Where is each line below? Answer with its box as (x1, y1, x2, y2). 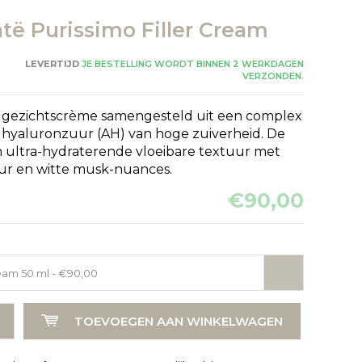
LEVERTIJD (24, 57, 79, 69)
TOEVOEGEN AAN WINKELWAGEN (74, 313, 283, 329)
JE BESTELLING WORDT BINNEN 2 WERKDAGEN (78, 57, 304, 69)
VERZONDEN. (242, 69, 304, 82)
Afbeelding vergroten (68, 299, 155, 310)
